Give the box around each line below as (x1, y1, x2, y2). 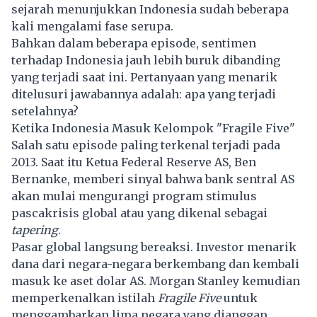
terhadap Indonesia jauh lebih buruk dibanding (11, 52, 280, 67)
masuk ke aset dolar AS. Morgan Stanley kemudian (11, 273, 300, 288)
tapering (11, 222, 58, 237)
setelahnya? (11, 103, 79, 118)
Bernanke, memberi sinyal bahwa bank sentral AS (11, 171, 294, 186)
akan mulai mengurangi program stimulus (11, 188, 257, 203)
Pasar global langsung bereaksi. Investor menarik (11, 239, 296, 254)
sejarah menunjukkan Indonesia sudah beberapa (11, 1, 289, 16)
